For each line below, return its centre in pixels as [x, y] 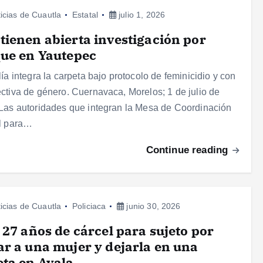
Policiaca [89, 206]
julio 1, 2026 [141, 15]
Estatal [85, 15]
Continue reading [188, 150]
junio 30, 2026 [152, 206]
